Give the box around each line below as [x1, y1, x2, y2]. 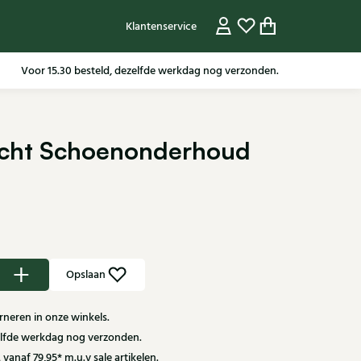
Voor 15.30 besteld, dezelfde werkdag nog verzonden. [21, 62, 279, 79]
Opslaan [66, 267, 106, 283]
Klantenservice [125, 18, 197, 35]
